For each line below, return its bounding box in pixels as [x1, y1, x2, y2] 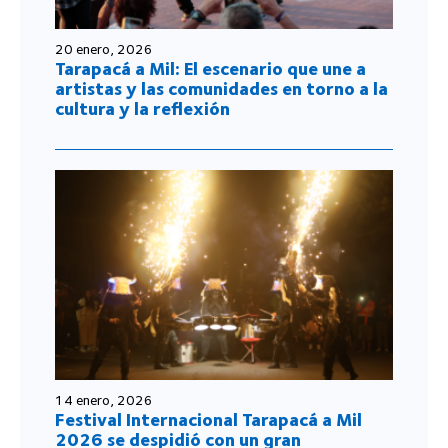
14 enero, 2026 [55, 391, 153, 408]
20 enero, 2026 [55, 40, 153, 57]
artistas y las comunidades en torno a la [55, 77, 388, 99]
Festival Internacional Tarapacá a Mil [55, 408, 362, 430]
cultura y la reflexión [55, 97, 230, 119]
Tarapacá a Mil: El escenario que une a [55, 57, 366, 79]
